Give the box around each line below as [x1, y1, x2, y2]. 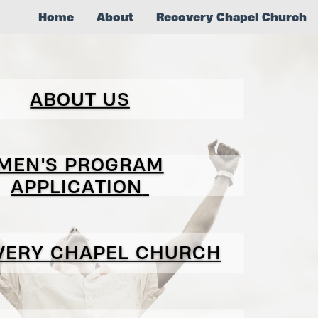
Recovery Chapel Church [156, 9, 307, 24]
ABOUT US [30, 87, 130, 111]
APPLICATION [11, 175, 143, 198]
